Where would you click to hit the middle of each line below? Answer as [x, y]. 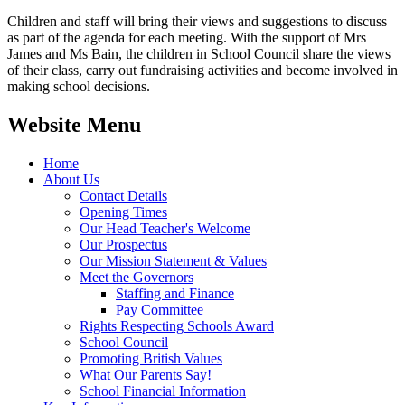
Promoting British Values [151, 358]
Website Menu [74, 124]
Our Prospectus [123, 244]
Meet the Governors [137, 277]
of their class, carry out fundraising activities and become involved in [202, 70]
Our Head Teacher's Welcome [165, 228]
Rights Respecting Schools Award [177, 325]
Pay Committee [160, 309]
